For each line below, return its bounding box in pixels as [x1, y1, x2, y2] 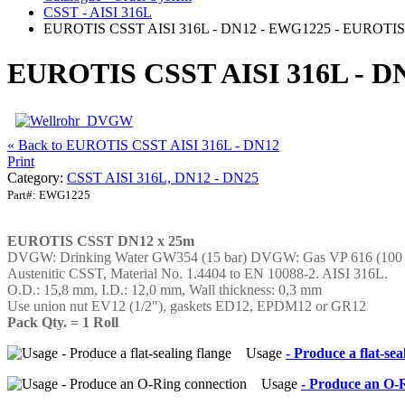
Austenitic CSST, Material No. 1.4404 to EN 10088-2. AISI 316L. [7, 266, 388, 282]
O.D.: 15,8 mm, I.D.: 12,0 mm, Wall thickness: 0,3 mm [7, 282, 322, 298]
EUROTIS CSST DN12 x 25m [7, 233, 194, 250]
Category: [7, 170, 67, 186]
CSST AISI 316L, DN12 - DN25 [67, 170, 259, 186]
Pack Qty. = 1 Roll [7, 315, 118, 331]
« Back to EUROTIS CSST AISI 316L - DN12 [7, 137, 279, 154]
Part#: [7, 188, 39, 202]
